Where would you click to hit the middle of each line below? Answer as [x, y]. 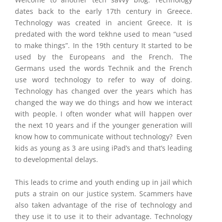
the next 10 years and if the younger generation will [104, 125]
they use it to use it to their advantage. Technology [104, 216]
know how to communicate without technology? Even [104, 137]
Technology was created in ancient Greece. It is [104, 23]
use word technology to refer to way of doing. [104, 80]
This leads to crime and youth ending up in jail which [104, 182]
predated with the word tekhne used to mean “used [104, 34]
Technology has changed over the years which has [104, 91]
